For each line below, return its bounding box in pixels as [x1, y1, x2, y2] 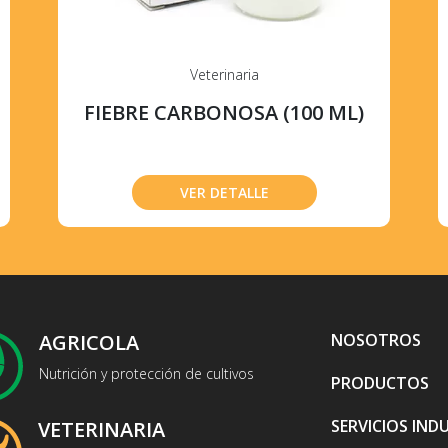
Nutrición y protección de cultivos [39, 363, 254, 383]
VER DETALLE [179, 182, 269, 202]
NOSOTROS [331, 328, 421, 351]
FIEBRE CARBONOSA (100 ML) [84, 98, 364, 126]
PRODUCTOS [331, 371, 429, 394]
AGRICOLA [39, 328, 139, 356]
